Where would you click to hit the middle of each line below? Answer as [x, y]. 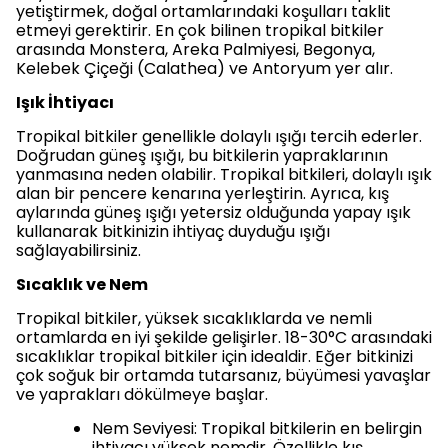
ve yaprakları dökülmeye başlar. [142, 394]
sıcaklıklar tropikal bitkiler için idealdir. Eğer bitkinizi [214, 356]
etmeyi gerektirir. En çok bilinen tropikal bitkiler [200, 30]
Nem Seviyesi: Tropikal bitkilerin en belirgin [257, 428]
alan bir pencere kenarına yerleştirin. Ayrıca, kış [202, 193]
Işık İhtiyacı [65, 102]
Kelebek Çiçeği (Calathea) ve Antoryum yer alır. [204, 68]
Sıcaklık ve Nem [82, 284]
